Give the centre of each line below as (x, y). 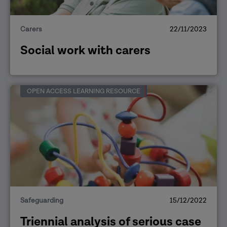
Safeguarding (42, 200)
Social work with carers (85, 50)
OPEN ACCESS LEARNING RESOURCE (84, 91)
